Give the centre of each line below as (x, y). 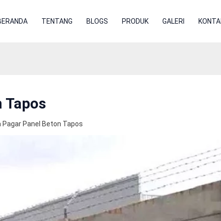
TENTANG (57, 21)
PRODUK (135, 21)
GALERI (173, 21)
